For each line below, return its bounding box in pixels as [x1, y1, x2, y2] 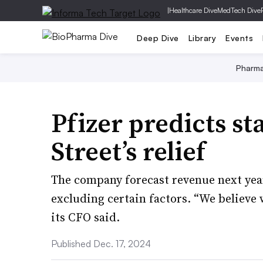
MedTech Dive [217, 6, 261, 15]
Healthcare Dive [169, 6, 217, 15]
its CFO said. [51, 209, 120, 225]
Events [225, 32, 253, 43]
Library [188, 32, 216, 43]
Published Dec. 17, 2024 [51, 238, 151, 249]
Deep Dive [137, 32, 179, 43]
